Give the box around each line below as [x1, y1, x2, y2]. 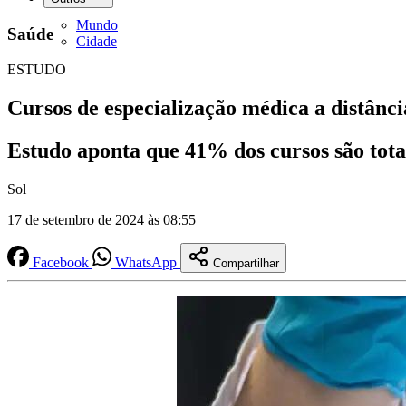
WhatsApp [115, 254, 177, 270]
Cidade [76, 34, 117, 49]
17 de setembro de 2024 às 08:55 [7, 211, 196, 227]
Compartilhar [213, 256, 279, 270]
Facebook [33, 254, 89, 270]
